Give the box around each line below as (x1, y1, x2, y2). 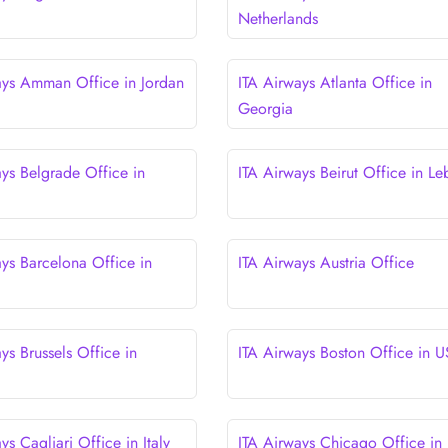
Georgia (237, 96, 293, 120)
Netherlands (237, 6, 318, 30)
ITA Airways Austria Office (237, 250, 414, 274)
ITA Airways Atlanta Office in (237, 70, 432, 94)
